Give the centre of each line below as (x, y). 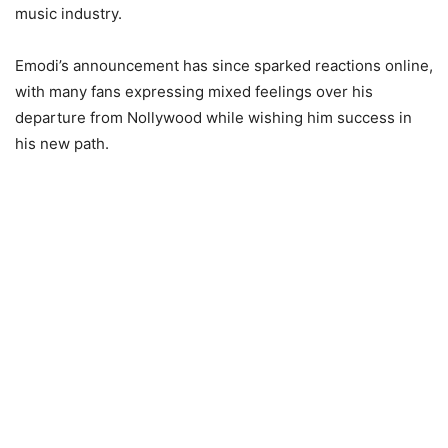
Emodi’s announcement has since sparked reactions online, (224, 66)
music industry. (68, 14)
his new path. (62, 144)
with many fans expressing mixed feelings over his (194, 92)
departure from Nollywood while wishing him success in (213, 118)
